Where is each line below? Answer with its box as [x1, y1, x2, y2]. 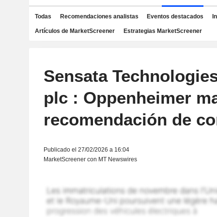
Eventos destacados [147, 13, 203, 20]
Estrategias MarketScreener [123, 28, 202, 34]
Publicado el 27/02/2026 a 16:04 [43, 146, 129, 153]
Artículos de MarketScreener [35, 28, 115, 34]
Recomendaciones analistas [60, 13, 139, 20]
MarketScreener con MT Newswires [43, 156, 137, 163]
